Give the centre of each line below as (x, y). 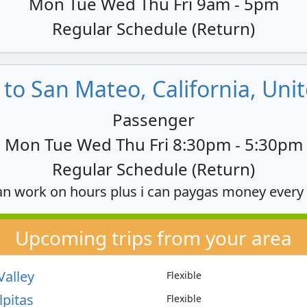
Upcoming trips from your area (153, 238)
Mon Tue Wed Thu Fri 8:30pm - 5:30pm (153, 144)
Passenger (153, 119)
